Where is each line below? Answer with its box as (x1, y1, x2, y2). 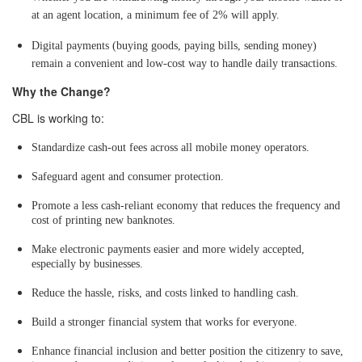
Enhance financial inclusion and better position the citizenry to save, (32, 344, 343, 357)
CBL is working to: (12, 109, 104, 126)
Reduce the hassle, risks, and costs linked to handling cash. (32, 286, 299, 299)
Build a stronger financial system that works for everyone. (32, 315, 297, 328)
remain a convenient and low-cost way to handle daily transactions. (32, 57, 341, 69)
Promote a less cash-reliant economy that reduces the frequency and (32, 199, 340, 212)
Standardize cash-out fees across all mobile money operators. (32, 141, 309, 154)
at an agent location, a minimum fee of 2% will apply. (32, 8, 280, 21)
